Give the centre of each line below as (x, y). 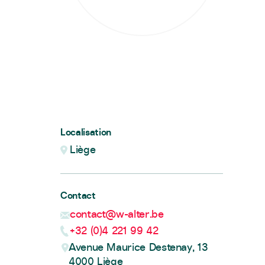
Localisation (86, 132)
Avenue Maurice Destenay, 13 (138, 247)
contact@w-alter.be (117, 214)
